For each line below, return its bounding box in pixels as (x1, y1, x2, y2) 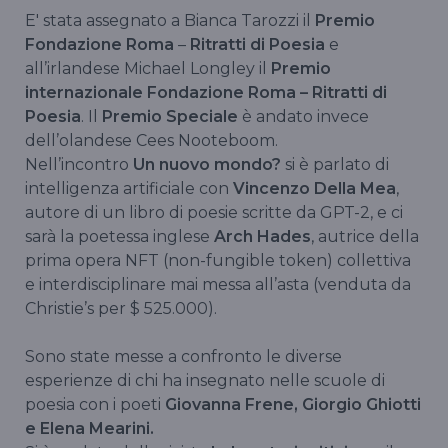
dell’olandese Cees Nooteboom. (25, 131, 278, 151)
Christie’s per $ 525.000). (25, 299, 217, 319)
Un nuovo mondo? (129, 155, 281, 175)
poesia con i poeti (25, 395, 165, 415)
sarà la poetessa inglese (25, 227, 214, 247)
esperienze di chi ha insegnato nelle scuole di (25, 371, 385, 391)
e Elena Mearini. (25, 419, 154, 439)
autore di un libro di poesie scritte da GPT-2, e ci (25, 203, 403, 223)
